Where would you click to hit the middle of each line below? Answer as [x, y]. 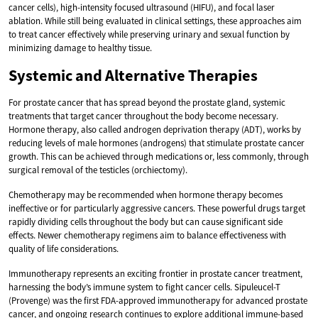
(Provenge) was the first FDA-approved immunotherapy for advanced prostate [158, 300]
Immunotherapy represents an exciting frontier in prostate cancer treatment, [155, 273]
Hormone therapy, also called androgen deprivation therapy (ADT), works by [155, 129]
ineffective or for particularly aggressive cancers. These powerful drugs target [157, 208]
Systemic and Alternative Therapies [133, 75]
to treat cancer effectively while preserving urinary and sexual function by [149, 34]
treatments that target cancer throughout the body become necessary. [143, 116]
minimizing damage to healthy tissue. [80, 48]
